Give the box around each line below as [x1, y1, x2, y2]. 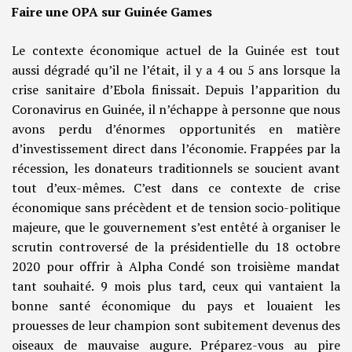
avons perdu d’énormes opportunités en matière [12, 120, 340, 138]
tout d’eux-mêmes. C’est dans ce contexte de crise [12, 179, 340, 197]
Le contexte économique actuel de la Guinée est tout [12, 42, 340, 60]
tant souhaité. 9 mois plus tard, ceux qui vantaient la [12, 277, 340, 295]
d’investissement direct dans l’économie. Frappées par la [12, 140, 340, 158]
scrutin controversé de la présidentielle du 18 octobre [12, 238, 340, 256]
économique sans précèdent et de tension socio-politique [12, 199, 340, 217]
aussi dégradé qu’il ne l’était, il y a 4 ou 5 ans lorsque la [12, 61, 340, 79]
